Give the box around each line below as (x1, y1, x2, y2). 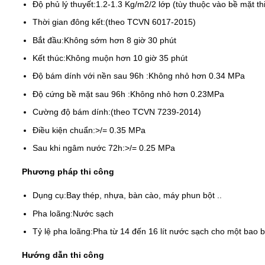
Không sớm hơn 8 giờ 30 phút (64, 35, 177, 45)
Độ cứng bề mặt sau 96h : (33, 89, 131, 99)
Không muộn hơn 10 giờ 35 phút (66, 53, 188, 63)
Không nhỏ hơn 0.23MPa (130, 89, 225, 99)
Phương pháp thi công (22, 167, 114, 177)
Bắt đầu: (33, 35, 64, 45)
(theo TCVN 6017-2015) (105, 17, 196, 27)
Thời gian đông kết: (33, 17, 106, 27)
